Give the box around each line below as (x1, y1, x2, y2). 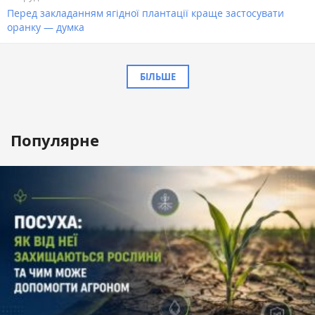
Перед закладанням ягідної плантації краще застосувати (7, 6, 284, 20)
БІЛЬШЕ (139, 70, 176, 84)
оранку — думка (7, 20, 84, 34)
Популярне (11, 129, 99, 152)
